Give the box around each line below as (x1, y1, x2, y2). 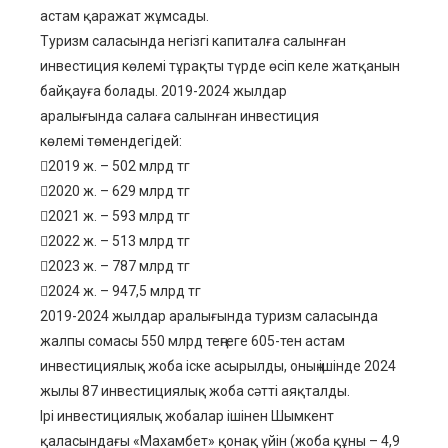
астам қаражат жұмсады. (40, 8, 209, 25)
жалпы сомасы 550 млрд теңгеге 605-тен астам (40, 333, 345, 350)
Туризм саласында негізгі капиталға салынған (40, 33, 346, 50)
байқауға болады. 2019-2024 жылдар (40, 83, 287, 100)
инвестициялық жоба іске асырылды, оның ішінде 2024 (40, 358, 396, 375)
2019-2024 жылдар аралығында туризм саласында (40, 308, 378, 325)
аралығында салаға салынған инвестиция (40, 108, 319, 125)
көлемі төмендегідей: (40, 133, 182, 150)
